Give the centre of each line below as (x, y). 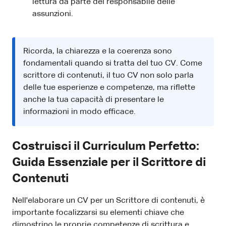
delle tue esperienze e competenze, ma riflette (109, 88)
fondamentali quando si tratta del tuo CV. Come (113, 64)
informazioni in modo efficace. (79, 112)
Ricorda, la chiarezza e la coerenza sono (98, 52)
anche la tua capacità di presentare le (94, 100)
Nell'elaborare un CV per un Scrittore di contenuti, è (108, 201)
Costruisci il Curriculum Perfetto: (106, 147)
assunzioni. (53, 14)
